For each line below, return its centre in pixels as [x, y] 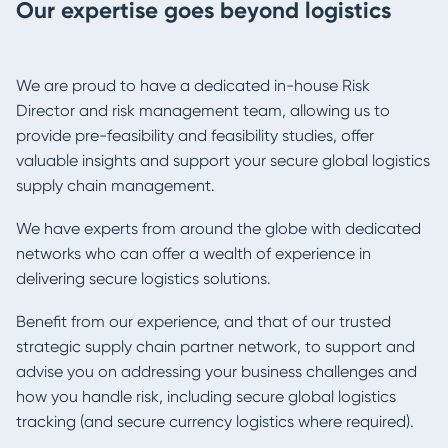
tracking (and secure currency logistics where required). [215, 422]
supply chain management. [115, 186]
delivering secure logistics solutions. [143, 279]
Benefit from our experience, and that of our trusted [203, 322]
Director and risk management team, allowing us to [203, 111]
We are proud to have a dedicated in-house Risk [193, 86]
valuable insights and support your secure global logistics [223, 161]
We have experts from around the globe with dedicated [218, 229]
